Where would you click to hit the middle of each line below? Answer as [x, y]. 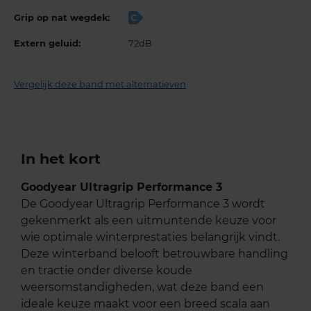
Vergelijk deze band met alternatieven [100, 84]
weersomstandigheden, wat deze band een [142, 287]
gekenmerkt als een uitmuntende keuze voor [149, 220]
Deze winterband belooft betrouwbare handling [154, 253]
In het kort [61, 158]
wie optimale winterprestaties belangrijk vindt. [150, 237]
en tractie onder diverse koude [107, 270]
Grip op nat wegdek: [62, 17]
